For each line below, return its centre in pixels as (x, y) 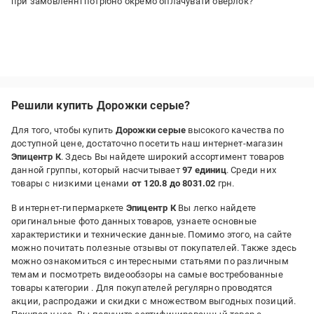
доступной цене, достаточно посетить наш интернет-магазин (148, 143)
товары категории (52, 288)
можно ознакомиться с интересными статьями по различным (150, 261)
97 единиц (204, 170)
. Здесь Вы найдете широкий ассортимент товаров (173, 157)
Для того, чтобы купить (63, 130)
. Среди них (251, 170)
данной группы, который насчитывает (97, 170)
